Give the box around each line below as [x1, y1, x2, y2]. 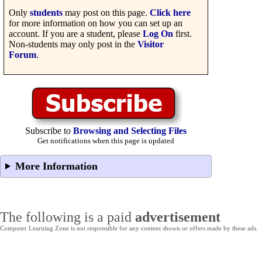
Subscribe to [25, 125, 73, 136]
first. [173, 28, 192, 39]
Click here [150, 7, 191, 18]
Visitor [137, 39, 164, 49]
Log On [143, 28, 173, 39]
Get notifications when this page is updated [37, 136, 174, 145]
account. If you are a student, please [9, 28, 143, 39]
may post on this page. [63, 7, 150, 18]
